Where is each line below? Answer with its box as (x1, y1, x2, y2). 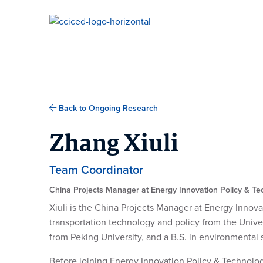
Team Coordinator (49, 163, 143, 177)
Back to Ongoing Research (56, 103, 158, 113)
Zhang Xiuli (49, 130, 178, 160)
